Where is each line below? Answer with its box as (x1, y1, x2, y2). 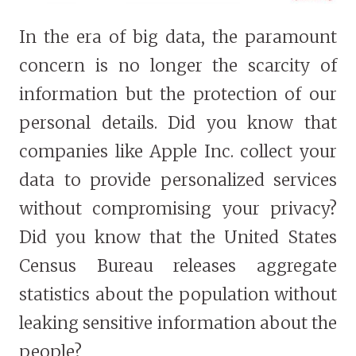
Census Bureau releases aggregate (19, 255, 337, 277)
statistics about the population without (19, 284, 337, 306)
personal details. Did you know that (19, 112, 337, 134)
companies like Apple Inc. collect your (19, 141, 337, 163)
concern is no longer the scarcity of (19, 55, 337, 77)
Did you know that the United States (19, 226, 337, 249)
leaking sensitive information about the (19, 312, 337, 335)
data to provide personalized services (19, 169, 337, 192)
